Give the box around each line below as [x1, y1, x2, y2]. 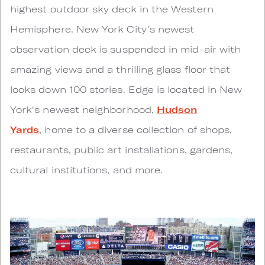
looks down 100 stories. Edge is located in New [10, 83, 243, 95]
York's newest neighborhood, [10, 104, 157, 115]
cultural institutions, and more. [10, 164, 163, 176]
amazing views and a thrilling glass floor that [10, 63, 231, 75]
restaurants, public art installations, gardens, [10, 144, 233, 156]
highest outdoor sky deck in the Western [10, 3, 214, 15]
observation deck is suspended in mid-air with [10, 43, 241, 55]
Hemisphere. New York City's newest [10, 23, 195, 35]
